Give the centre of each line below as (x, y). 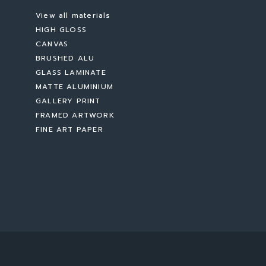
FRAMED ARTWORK (75, 115)
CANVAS (52, 44)
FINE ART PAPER (69, 129)
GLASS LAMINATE (71, 72)
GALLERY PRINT (68, 101)
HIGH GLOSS (61, 30)
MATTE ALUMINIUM (75, 87)
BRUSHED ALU (65, 58)
